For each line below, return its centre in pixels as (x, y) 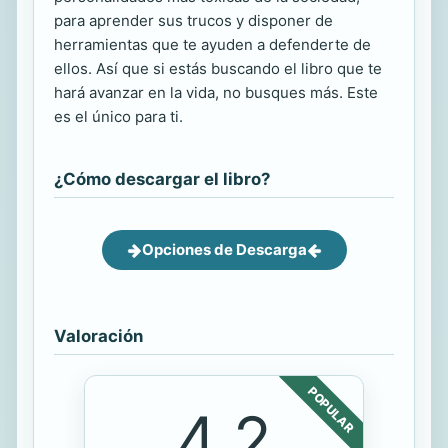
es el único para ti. (118, 117)
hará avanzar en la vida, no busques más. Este (216, 93)
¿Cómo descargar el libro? (162, 179)
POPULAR (331, 410)
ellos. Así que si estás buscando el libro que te (218, 69)
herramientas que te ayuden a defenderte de (212, 45)
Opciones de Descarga (224, 250)
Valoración (98, 336)
